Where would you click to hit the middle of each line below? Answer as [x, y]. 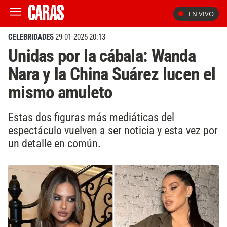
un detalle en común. [54, 143]
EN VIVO [201, 14]
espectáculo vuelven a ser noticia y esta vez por [113, 130]
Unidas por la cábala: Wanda [102, 56]
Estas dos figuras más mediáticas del [91, 117]
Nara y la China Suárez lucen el [112, 74]
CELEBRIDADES [31, 37]
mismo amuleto [60, 92]
